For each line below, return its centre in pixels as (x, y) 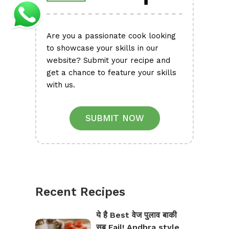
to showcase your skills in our (102, 48)
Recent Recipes (80, 192)
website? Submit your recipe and (108, 61)
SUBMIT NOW (114, 118)
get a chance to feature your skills (111, 73)
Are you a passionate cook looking (111, 36)
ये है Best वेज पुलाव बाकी (136, 215)
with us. (61, 85)
